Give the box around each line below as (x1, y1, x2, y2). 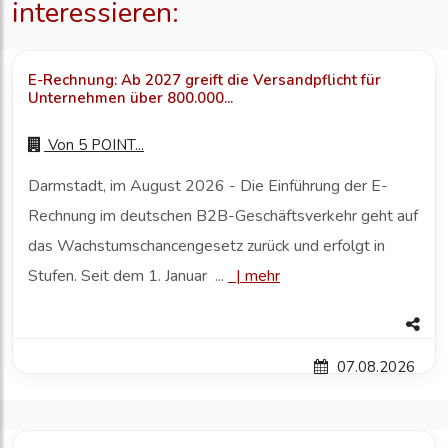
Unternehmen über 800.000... (28, 88, 233, 109)
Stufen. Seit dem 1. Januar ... (28, 265, 228, 288)
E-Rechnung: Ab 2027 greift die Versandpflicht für (28, 70, 381, 91)
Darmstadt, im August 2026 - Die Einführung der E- (28, 175, 388, 198)
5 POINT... (78, 135, 144, 156)
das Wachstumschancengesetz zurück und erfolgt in (28, 235, 385, 258)
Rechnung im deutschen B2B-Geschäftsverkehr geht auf (28, 205, 418, 228)
